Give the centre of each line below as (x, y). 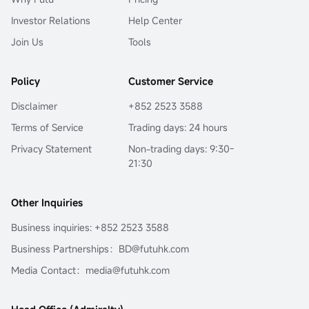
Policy (26, 81)
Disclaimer (34, 106)
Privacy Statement (51, 149)
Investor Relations (51, 20)
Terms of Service (47, 127)
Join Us (27, 42)
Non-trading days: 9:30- (181, 149)
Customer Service (171, 81)
